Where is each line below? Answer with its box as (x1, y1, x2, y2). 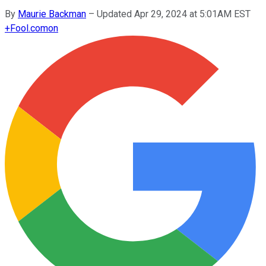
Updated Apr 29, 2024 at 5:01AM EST (97, 8, 251, 20)
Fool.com (10, 22, 48, 34)
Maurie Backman (18, 8, 86, 20)
